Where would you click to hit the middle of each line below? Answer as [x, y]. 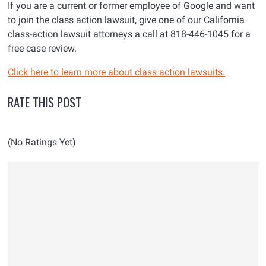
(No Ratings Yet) [42, 142]
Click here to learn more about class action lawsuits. [117, 72]
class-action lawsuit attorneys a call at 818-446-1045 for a [129, 34]
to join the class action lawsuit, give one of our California [126, 20]
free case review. [42, 49]
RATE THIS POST [45, 102]
